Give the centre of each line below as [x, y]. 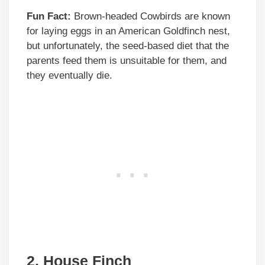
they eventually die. [70, 75]
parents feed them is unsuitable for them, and [127, 61]
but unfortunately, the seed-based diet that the [128, 46]
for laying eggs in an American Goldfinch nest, [128, 31]
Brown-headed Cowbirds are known [151, 16]
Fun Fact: [49, 16]
